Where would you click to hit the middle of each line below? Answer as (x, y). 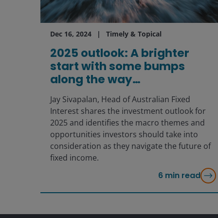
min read (182, 176)
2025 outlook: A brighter (119, 53)
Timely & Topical (134, 34)
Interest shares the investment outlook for (128, 111)
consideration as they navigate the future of (130, 146)
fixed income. (74, 158)
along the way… (95, 80)
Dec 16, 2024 (71, 34)
